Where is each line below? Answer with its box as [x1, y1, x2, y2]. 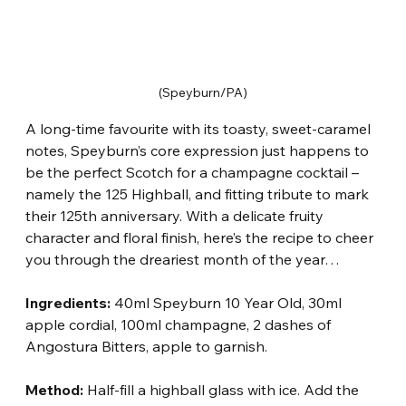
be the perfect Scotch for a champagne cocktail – [25, 163, 363, 182]
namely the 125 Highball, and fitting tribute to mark [25, 185, 373, 204]
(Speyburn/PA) [159, 84, 247, 101]
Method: [25, 381, 84, 400]
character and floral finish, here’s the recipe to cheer [25, 228, 378, 247]
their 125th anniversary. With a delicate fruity [25, 207, 328, 226]
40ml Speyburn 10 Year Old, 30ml [111, 294, 346, 313]
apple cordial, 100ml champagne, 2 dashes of [25, 315, 335, 334]
